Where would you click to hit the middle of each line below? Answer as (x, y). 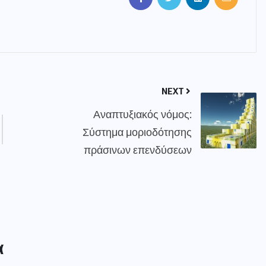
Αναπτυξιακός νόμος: (142, 114)
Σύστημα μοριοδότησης (137, 132)
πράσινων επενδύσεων (137, 150)
